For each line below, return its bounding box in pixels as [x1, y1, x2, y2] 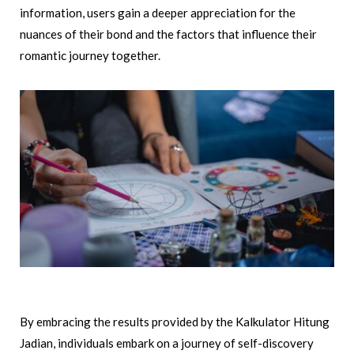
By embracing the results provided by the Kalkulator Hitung [20, 314, 330, 330]
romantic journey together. [20, 47, 160, 62]
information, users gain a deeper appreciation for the [20, 5, 296, 20]
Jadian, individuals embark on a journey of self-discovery [20, 336, 314, 351]
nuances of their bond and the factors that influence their [20, 26, 317, 41]
